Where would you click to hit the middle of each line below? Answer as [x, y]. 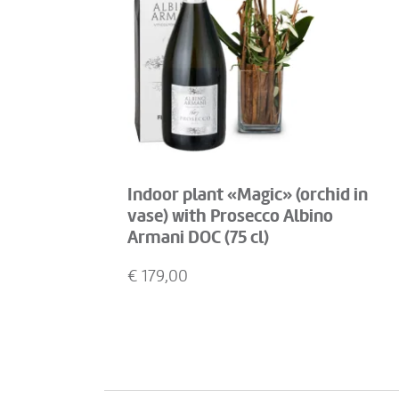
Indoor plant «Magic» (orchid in [248, 195]
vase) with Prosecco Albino [230, 216]
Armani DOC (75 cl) [198, 238]
